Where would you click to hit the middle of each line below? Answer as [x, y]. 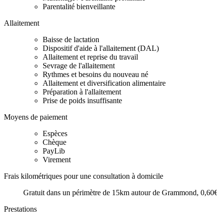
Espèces [55, 133]
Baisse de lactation [71, 39]
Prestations [20, 209]
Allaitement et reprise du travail [90, 57]
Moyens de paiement [36, 117]
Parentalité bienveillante [79, 6]
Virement [57, 159]
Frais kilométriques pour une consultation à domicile [84, 176]
